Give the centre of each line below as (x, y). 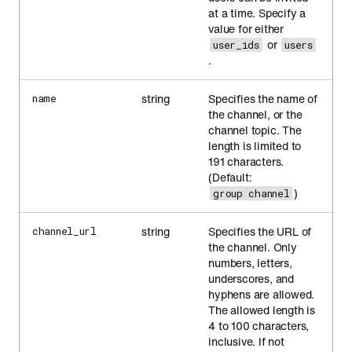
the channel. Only (253, 247)
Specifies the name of (263, 99)
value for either (246, 29)
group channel (251, 193)
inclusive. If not (246, 341)
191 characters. (246, 161)
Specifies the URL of (260, 231)
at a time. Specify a (257, 13)
